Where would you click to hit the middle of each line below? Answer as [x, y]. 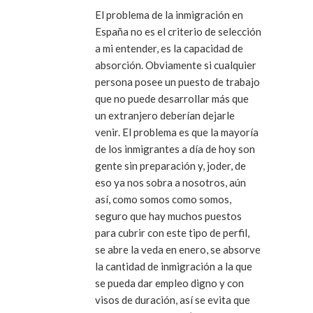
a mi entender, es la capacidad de [169, 48]
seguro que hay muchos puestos [168, 216]
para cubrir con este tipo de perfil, [172, 232]
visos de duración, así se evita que [173, 299]
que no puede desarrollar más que [172, 98]
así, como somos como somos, [163, 199]
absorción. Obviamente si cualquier [176, 65]
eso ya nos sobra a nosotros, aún [170, 182]
